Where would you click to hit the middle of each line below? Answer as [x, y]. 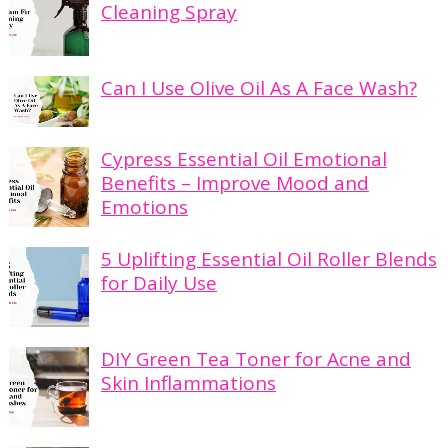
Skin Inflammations [188, 383]
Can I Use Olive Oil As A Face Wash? [258, 87]
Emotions [144, 207]
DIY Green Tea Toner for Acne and [255, 359]
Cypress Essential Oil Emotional [243, 159]
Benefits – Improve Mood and [234, 183]
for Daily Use [158, 283]
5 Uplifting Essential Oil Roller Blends [268, 259]
